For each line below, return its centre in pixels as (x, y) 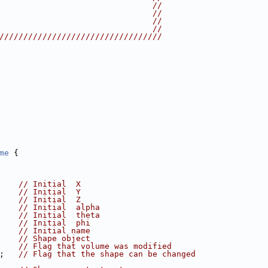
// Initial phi (54, 223)
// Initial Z (50, 200)
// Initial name (54, 231)
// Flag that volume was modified (95, 246)
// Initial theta (59, 215)
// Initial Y (50, 192)
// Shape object (54, 238)
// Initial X (50, 184)
